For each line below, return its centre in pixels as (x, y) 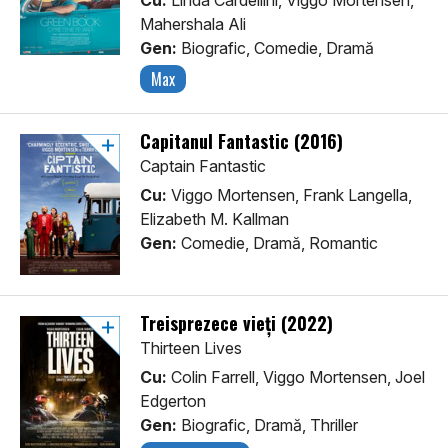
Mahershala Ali (193, 24)
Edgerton (173, 401)
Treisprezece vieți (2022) (236, 323)
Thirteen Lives (191, 348)
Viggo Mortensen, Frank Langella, (289, 195)
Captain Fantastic (203, 166)
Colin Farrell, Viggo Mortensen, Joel (296, 377)
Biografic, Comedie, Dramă (275, 48)
